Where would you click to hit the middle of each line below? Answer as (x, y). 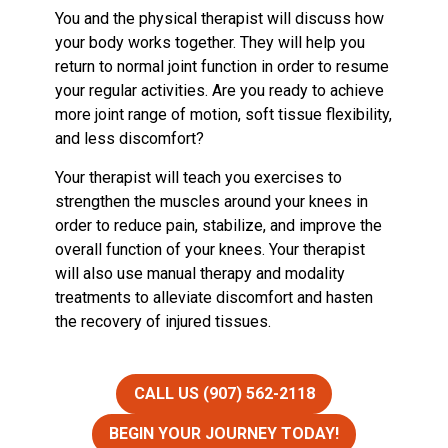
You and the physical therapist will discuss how (220, 19)
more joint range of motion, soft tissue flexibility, (224, 115)
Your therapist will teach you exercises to (199, 178)
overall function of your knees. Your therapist (210, 250)
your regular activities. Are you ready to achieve (220, 91)
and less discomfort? (130, 139)
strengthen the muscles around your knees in (212, 202)
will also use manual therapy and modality (200, 274)
